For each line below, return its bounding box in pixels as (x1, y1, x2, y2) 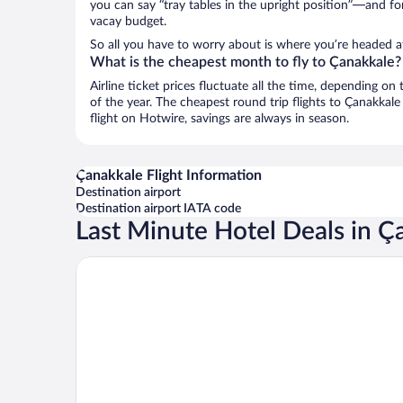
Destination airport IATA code (76, 202, 241, 215)
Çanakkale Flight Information (76, 168, 262, 183)
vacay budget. (90, 15, 166, 28)
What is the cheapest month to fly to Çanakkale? (90, 55, 401, 69)
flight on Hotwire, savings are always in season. (90, 112, 349, 125)
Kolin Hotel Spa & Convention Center (75, 256, 310, 271)
